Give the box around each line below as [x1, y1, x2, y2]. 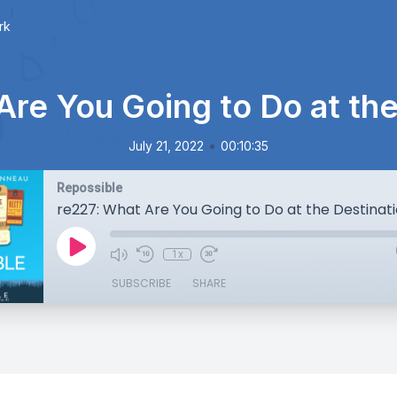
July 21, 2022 [128, 138, 204, 153]
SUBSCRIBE [112, 276, 171, 291]
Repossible [57, 181, 122, 195]
